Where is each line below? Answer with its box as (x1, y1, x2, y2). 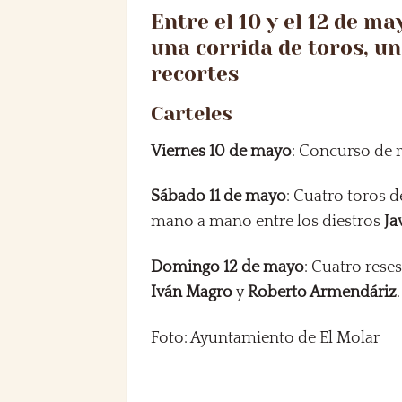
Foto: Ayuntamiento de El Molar (151, 329, 380, 348)
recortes (151, 62, 240, 86)
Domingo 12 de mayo (151, 258, 305, 277)
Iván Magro (151, 284, 233, 302)
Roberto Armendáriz (248, 284, 398, 302)
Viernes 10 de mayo (151, 142, 293, 161)
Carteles (151, 101, 233, 125)
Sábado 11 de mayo (151, 188, 287, 206)
